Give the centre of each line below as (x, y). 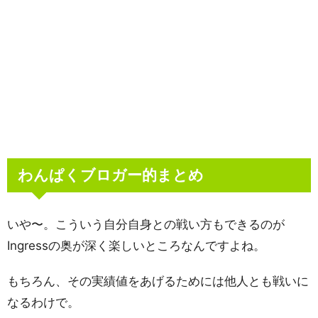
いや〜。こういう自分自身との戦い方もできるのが (146, 224)
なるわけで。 (43, 302)
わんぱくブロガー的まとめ (111, 175)
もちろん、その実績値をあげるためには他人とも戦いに (158, 281)
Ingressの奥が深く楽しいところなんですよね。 (136, 245)
